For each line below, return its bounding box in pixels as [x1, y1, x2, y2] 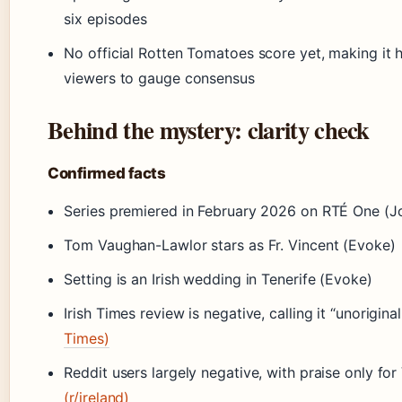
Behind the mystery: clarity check [48, 112, 370, 148]
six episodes [64, 10, 148, 29]
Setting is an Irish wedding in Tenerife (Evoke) [64, 270, 372, 289]
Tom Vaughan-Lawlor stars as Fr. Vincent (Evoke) [64, 236, 396, 255]
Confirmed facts [48, 164, 166, 183]
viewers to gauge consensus [64, 69, 255, 88]
